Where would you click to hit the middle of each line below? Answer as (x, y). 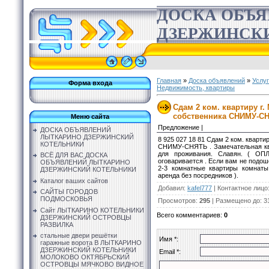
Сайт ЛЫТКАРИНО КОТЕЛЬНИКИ (92, 210)
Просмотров (177, 200)
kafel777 (200, 188)
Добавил (171, 188)
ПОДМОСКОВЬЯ (66, 199)
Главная (169, 80)
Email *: (170, 251)
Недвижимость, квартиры (196, 88)
